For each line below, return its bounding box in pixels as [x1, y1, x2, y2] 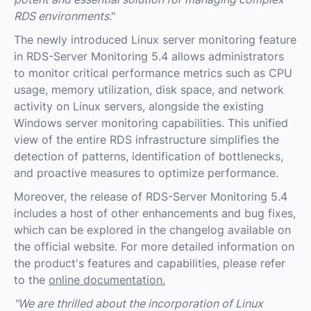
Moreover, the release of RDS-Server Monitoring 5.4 [14, 189, 287, 203]
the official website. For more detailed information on [14, 239, 294, 253]
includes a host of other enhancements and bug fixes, [14, 205, 296, 220]
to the [14, 272, 49, 287]
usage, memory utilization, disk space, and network [14, 82, 284, 96]
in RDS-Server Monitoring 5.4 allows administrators [14, 49, 284, 63]
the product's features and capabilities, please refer [14, 255, 285, 270]
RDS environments [14, 8, 109, 23]
